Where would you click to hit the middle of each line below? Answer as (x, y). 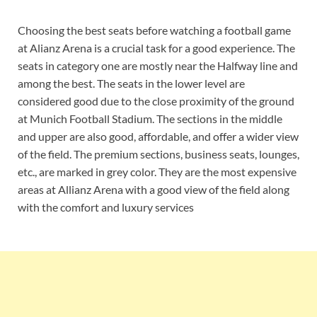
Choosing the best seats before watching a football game (154, 30)
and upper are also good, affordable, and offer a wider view (158, 136)
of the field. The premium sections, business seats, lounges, (158, 154)
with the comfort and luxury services (106, 207)
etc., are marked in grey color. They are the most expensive (157, 171)
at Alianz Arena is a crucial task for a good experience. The (156, 47)
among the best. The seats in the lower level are (131, 83)
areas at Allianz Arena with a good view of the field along (154, 189)
